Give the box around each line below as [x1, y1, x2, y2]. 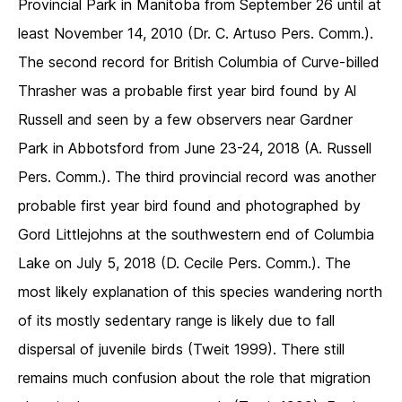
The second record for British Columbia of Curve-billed [18, 53, 380, 72]
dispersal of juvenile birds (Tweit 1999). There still [18, 340, 345, 359]
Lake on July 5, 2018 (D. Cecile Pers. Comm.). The [18, 254, 351, 273]
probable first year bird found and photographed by [18, 197, 361, 215]
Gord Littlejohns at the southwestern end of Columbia [18, 225, 374, 244]
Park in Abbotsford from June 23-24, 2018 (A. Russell [18, 139, 371, 158]
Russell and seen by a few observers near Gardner [18, 110, 353, 129]
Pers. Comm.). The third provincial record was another [18, 168, 376, 187]
